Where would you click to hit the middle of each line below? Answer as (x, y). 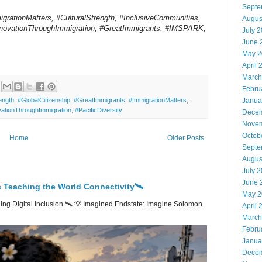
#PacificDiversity (99, 110)
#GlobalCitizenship (44, 100)
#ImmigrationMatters (158, 100)
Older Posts (186, 138)
